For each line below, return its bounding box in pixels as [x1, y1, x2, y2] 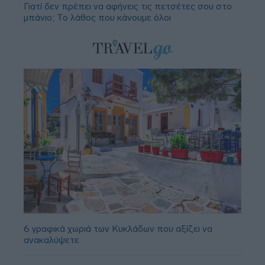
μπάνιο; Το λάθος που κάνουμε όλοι [24, 11, 171, 23]
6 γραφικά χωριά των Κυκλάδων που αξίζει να [24, 223, 212, 235]
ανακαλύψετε [24, 234, 79, 246]
